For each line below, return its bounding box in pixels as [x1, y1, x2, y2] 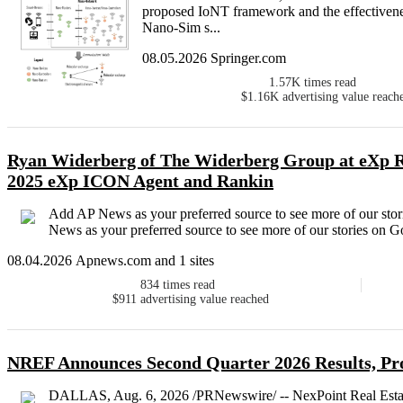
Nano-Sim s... [142, 20, 220, 36]
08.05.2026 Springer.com [142, 50, 286, 67]
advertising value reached [140, 292, 270, 307]
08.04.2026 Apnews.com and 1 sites [7, 253, 214, 269]
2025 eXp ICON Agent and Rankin [7, 171, 273, 192]
